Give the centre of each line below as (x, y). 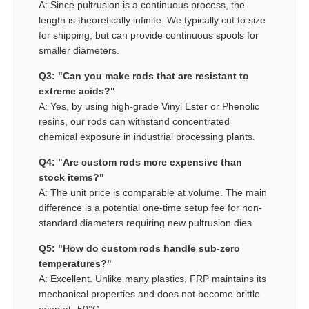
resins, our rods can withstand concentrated (134, 122)
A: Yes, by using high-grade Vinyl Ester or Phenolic (149, 107)
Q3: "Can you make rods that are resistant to (144, 76)
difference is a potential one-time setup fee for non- (150, 208)
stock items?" (71, 178)
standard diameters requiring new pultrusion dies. (147, 223)
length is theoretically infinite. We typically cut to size (152, 20)
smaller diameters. (79, 51)
